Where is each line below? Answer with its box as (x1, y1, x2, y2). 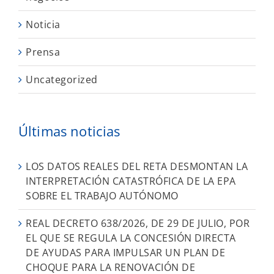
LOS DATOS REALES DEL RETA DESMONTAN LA (26, 160, 248, 174)
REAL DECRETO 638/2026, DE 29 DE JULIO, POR (26, 217, 250, 231)
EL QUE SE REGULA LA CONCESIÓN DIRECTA (26, 231, 236, 245)
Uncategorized (26, 72, 98, 86)
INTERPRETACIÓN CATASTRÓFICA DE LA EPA (26, 174, 236, 188)
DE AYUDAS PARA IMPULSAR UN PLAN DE (26, 246, 225, 260)
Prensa (26, 45, 60, 59)
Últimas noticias (18, 121, 120, 140)
